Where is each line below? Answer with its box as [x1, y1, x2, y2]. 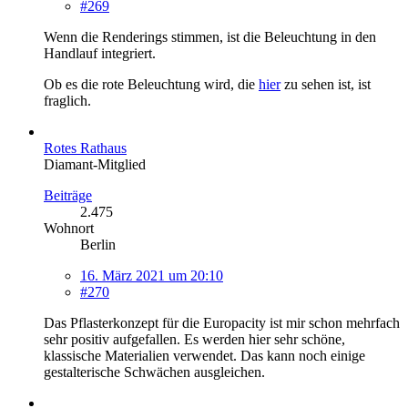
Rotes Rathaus [44, 140, 127, 157]
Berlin [80, 237, 116, 253]
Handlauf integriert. [44, 46, 156, 62]
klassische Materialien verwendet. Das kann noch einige [44, 348, 365, 364]
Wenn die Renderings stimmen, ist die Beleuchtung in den [44, 29, 376, 46]
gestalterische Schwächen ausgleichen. [44, 364, 265, 381]
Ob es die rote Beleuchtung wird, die [44, 76, 259, 93]
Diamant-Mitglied [44, 157, 146, 173]
